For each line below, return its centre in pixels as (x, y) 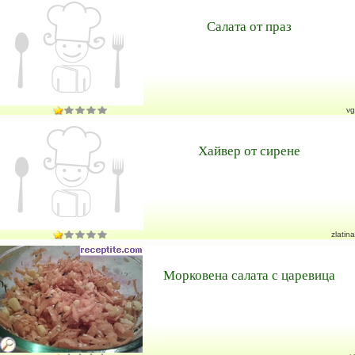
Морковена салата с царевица (249, 275)
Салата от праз (249, 26)
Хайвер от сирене (249, 150)
